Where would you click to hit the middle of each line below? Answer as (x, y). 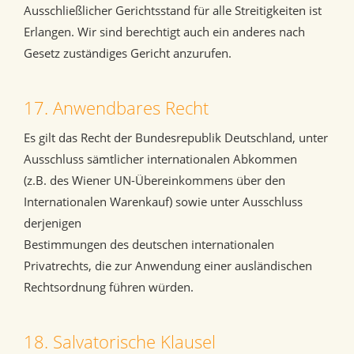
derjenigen (53, 223)
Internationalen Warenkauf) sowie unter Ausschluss (163, 202)
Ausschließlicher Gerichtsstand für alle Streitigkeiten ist (173, 11)
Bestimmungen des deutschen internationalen (149, 245)
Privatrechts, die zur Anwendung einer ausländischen (168, 266)
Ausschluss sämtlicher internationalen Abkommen (160, 159)
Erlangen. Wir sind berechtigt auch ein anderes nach (164, 32)
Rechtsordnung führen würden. (109, 287)
